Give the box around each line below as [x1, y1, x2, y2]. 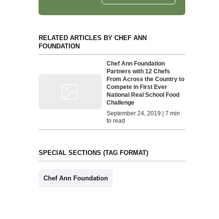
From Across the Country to [107, 75, 185, 83]
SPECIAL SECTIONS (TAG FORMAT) [38, 149, 148, 156]
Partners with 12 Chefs [107, 67, 171, 75]
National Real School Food [107, 91, 180, 98]
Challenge [107, 99, 135, 106]
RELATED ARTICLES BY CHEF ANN [38, 34, 147, 42]
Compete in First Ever [107, 83, 168, 90]
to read [107, 117, 126, 124]
